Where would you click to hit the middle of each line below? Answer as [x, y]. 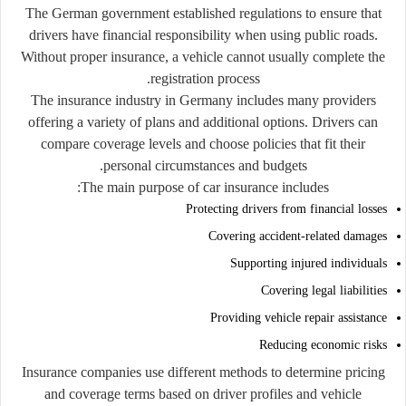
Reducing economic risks [323, 344]
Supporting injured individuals [309, 263]
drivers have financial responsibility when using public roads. [203, 34]
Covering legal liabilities [324, 290]
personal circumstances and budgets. [205, 165]
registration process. [205, 78]
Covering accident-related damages [298, 236]
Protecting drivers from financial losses [286, 208]
